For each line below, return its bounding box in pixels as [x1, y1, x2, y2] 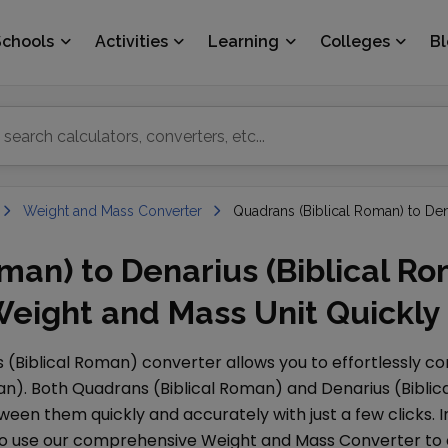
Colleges [319, 32, 390, 51]
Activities [94, 32, 168, 51]
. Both [24, 377, 72, 400]
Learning [208, 32, 280, 51]
